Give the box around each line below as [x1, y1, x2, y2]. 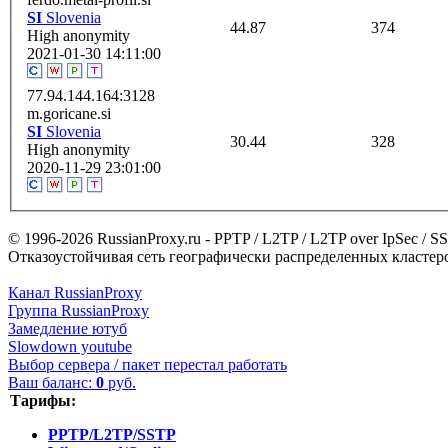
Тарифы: [10, 391, 76, 409]
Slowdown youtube [8, 337, 132, 355]
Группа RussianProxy [8, 301, 149, 319]
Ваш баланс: [8, 373, 96, 391]
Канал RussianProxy [8, 283, 142, 301]
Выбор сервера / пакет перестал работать [8, 355, 287, 373]
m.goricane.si [27, 104, 111, 122]
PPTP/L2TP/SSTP [48, 425, 176, 443]
